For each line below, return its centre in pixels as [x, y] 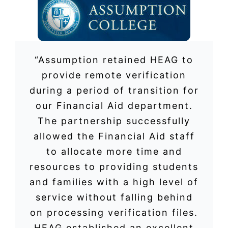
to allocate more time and [114, 152]
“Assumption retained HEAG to [114, 60]
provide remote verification [114, 75]
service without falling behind [114, 197]
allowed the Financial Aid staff [114, 136]
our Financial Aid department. [114, 106]
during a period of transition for [114, 91]
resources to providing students [114, 167]
